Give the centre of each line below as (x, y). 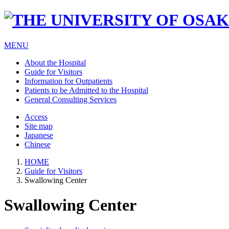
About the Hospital (55, 62)
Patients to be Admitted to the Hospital (86, 90)
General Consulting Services (71, 99)
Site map (39, 126)
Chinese (38, 144)
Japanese (39, 135)
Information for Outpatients (68, 81)
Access (36, 117)
